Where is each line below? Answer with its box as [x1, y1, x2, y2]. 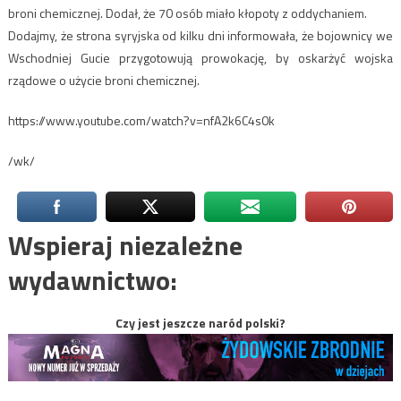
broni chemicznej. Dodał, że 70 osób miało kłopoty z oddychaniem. [7, 3, 367, 22]
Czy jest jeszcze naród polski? [115, 312, 286, 332]
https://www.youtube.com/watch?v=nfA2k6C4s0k [7, 110, 275, 130]
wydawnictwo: [7, 259, 177, 301]
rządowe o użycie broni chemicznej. [7, 70, 200, 90]
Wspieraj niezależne [7, 224, 243, 266]
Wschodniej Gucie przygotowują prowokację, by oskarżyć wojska [7, 47, 394, 67]
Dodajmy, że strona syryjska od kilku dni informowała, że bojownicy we [7, 25, 394, 45]
